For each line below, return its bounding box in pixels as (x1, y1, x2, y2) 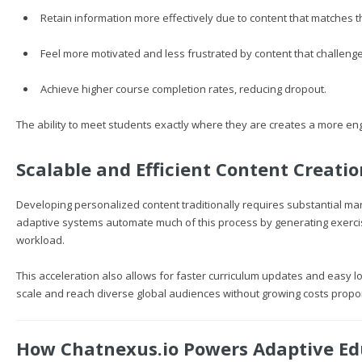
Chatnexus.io (61, 336, 179, 360)
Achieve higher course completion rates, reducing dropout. (40, 82, 326, 96)
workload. (16, 233, 65, 247)
